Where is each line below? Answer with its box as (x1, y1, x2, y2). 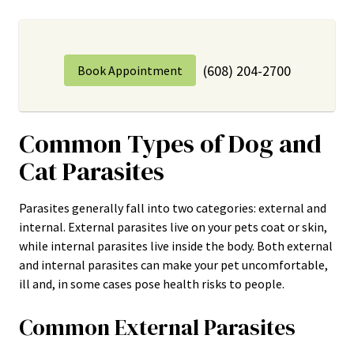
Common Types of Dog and (19, 126, 322, 161)
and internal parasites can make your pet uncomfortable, (19, 257, 328, 273)
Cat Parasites (19, 154, 164, 189)
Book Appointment (77, 62, 183, 78)
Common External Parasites (19, 312, 296, 342)
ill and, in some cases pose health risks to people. (19, 276, 284, 292)
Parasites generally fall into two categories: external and (19, 200, 326, 216)
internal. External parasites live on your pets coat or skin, (19, 219, 327, 235)
